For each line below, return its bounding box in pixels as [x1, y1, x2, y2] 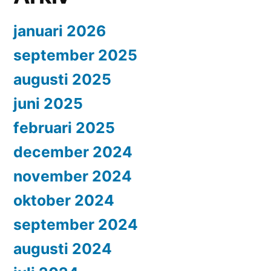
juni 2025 [13, 94, 83, 113]
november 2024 [13, 167, 132, 186]
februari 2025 [13, 119, 115, 137]
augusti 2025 [13, 70, 111, 89]
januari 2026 [13, 22, 106, 41]
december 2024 [13, 143, 132, 162]
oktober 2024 [13, 191, 114, 210]
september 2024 [13, 215, 138, 234]
